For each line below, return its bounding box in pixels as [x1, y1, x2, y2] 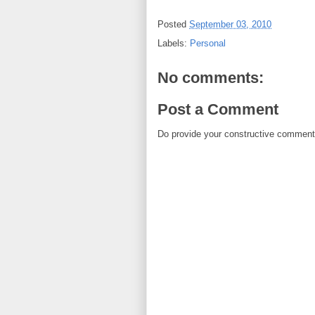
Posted [157, 18, 189, 30]
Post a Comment [157, 101, 278, 119]
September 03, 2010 [189, 18, 271, 30]
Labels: [157, 37, 190, 49]
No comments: [157, 68, 264, 86]
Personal [190, 37, 226, 49]
